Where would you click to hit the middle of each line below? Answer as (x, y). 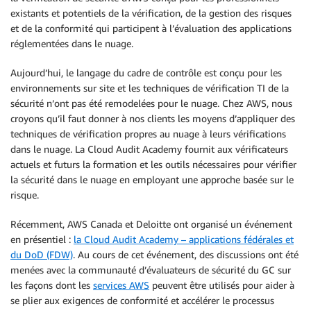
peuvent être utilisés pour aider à (222, 285)
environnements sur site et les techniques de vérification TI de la (150, 88)
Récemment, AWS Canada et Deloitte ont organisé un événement (151, 224)
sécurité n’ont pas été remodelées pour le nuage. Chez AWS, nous (151, 103)
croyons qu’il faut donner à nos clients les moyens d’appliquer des (153, 119)
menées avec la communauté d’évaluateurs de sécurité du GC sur (151, 270)
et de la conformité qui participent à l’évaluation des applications (151, 28)
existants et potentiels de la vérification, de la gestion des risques (151, 13)
